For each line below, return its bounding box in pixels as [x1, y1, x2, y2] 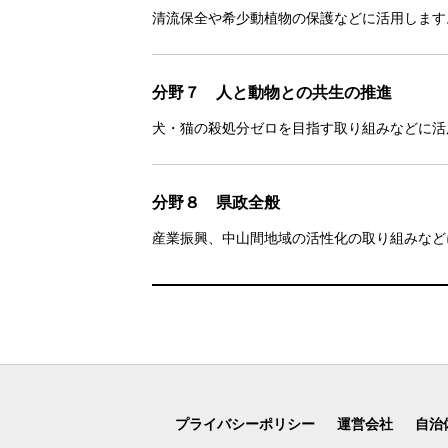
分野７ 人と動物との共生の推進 [152, 83, 392, 101]
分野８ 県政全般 [152, 193, 280, 211]
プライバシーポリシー [174, 415, 315, 432]
